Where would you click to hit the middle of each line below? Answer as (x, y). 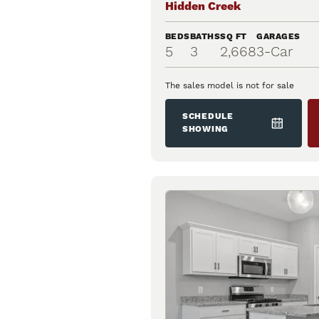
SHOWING (206, 130)
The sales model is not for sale (230, 86)
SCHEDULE (208, 117)
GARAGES (278, 37)
